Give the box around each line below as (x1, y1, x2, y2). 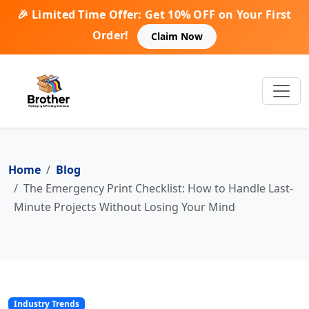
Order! (92, 28, 129, 43)
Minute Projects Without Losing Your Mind (14, 199, 235, 215)
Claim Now (151, 30, 203, 43)
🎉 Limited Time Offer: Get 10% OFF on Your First (17, 7, 292, 22)
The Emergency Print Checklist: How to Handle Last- (23, 180, 293, 196)
